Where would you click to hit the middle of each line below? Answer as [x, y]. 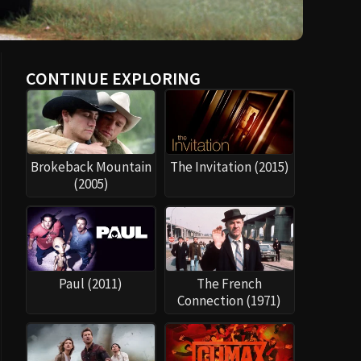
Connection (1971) [230, 301]
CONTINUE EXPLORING [113, 78]
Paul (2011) [91, 284]
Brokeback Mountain [91, 167]
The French [230, 284]
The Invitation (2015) [229, 167]
